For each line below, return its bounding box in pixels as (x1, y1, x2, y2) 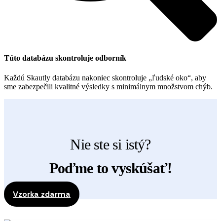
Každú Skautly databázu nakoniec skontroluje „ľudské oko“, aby (4, 73, 206, 82)
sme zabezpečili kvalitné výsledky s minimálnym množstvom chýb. (4, 82, 213, 91)
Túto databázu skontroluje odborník (4, 54, 126, 63)
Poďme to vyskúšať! (49, 160, 172, 177)
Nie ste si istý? (70, 136, 151, 152)
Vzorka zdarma (13, 189, 71, 200)
